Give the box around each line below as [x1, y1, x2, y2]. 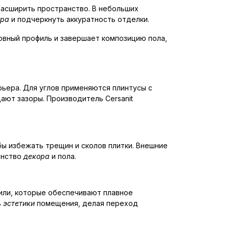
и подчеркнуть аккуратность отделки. [9, 15, 149, 24]
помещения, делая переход [35, 199, 138, 208]
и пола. [50, 152, 76, 161]
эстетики [3, 199, 35, 208]
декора [24, 152, 50, 161]
